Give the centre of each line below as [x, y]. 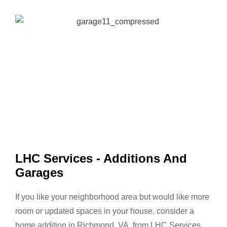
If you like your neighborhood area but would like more [112, 197]
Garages [39, 173]
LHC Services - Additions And [101, 158]
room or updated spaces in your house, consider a [105, 211]
